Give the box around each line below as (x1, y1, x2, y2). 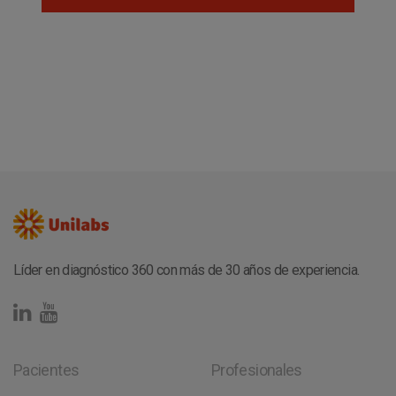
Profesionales (211, 361, 302, 380)
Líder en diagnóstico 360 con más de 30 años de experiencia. (13, 262, 360, 279)
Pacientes (13, 361, 80, 380)
